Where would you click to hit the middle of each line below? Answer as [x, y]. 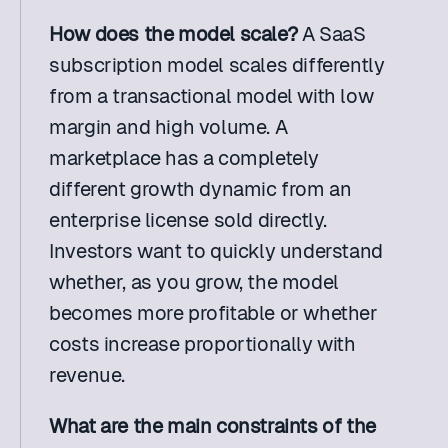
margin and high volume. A [168, 127]
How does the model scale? [173, 34]
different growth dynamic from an [200, 189]
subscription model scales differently [217, 65]
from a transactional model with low [211, 96]
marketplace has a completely [184, 158]
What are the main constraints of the [212, 426]
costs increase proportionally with [202, 344]
